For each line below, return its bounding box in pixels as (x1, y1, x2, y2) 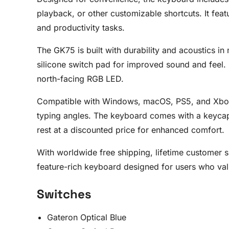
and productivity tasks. (37, 22, 125, 33)
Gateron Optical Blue (47, 212, 126, 222)
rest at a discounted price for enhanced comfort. (37, 125, 224, 135)
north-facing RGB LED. (37, 74, 124, 84)
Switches (37, 186, 91, 202)
